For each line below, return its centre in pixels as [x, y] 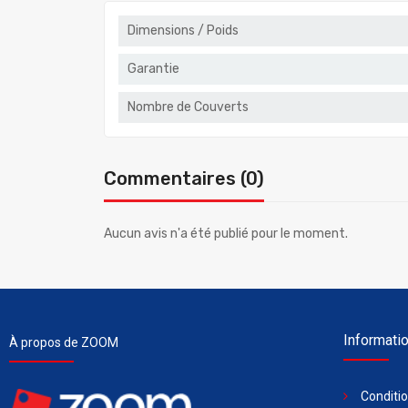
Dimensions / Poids [183, 30]
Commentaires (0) [184, 178]
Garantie [153, 68]
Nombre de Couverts [188, 107]
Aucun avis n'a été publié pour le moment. [226, 233]
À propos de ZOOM [64, 342]
